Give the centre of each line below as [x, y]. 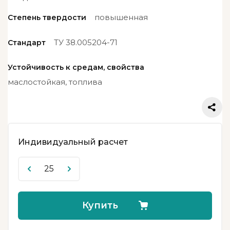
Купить [100, 205]
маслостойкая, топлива [55, 82]
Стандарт [27, 42]
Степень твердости [47, 17]
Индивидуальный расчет [73, 142]
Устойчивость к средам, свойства [76, 67]
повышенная [121, 17]
